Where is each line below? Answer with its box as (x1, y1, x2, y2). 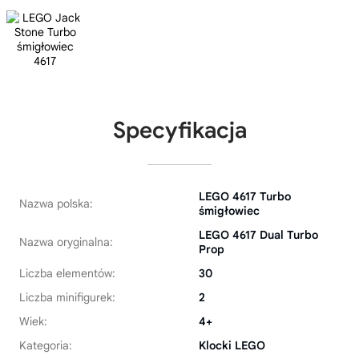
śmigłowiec (199, 204, 260, 219)
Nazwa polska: (19, 196, 93, 212)
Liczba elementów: (19, 266, 115, 281)
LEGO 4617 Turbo (199, 189, 291, 204)
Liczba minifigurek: (19, 290, 115, 305)
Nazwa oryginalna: (19, 235, 113, 250)
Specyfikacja (112, 116, 247, 145)
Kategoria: (19, 338, 72, 353)
